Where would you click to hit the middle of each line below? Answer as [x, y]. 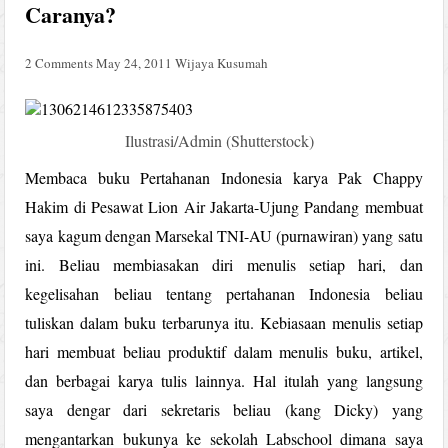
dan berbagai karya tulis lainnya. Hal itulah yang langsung [224, 380]
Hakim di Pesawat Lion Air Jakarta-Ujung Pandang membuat [224, 206]
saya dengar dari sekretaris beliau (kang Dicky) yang [224, 409]
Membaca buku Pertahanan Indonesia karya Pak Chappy [224, 177]
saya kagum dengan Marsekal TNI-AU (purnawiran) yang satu [224, 235]
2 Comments [59, 62]
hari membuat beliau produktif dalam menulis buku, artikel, [224, 351]
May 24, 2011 [134, 62]
